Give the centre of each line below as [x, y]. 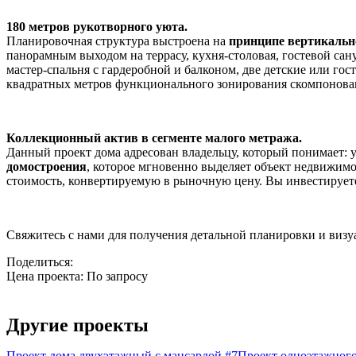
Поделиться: [41, 261]
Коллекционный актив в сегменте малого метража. [154, 137]
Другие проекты [77, 325]
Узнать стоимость [73, 299]
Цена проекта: [46, 276]
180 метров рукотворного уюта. [97, 26]
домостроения [46, 166]
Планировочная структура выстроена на [118, 41]
